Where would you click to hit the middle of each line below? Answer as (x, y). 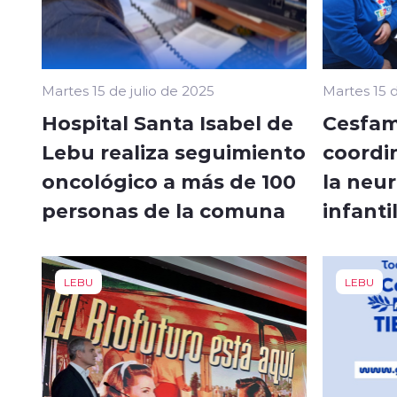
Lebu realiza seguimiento (174, 152)
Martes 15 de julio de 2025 (128, 91)
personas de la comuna (163, 210)
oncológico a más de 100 (169, 181)
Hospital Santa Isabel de (167, 123)
